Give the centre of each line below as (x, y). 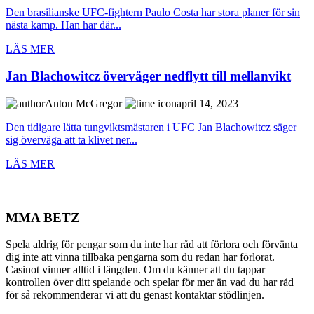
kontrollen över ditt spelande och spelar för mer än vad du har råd (150, 282)
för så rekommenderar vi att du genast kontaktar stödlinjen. (135, 295)
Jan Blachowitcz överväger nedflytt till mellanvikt (148, 76)
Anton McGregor (85, 103)
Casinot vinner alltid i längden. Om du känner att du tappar (135, 270)
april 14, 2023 (207, 103)
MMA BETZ (43, 217)
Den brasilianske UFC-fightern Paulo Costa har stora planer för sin (153, 13)
